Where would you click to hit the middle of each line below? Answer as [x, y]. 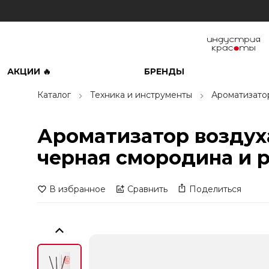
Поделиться [215, 189]
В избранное [77, 189]
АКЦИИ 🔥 [29, 71]
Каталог [54, 95]
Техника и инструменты [141, 95]
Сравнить [147, 189]
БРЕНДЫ [164, 71]
